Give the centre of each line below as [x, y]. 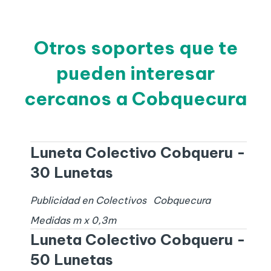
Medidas [51, 220]
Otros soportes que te [135, 48]
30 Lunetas [71, 173]
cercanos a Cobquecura [135, 99]
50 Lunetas [71, 260]
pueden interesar [135, 73]
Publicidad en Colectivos [88, 201]
